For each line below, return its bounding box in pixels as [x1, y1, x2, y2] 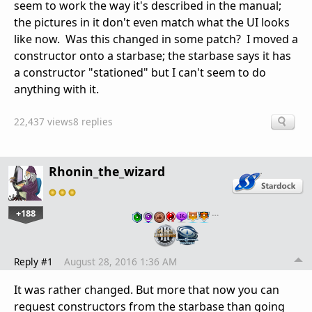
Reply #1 [14, 255, 53, 269]
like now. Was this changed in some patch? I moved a [14, 31, 298, 47]
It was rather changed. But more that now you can [14, 282, 279, 298]
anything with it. [14, 81, 99, 97]
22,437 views [14, 114, 73, 128]
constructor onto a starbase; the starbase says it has [14, 48, 291, 64]
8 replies [73, 114, 113, 128]
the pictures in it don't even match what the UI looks [14, 15, 290, 31]
